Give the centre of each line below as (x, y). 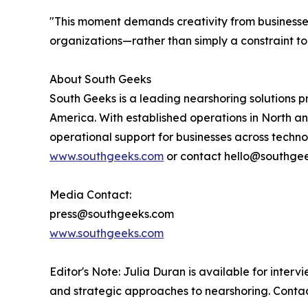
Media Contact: (90, 194)
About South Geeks (100, 79)
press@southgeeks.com (112, 213)
